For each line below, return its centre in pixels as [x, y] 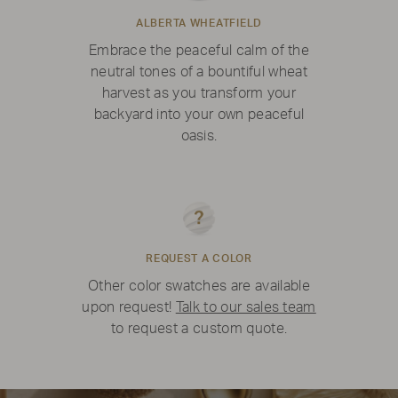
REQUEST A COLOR [199, 259]
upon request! [129, 308]
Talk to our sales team [246, 308]
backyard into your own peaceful [199, 115]
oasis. [199, 136]
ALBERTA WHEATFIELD [199, 24]
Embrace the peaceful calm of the [199, 51]
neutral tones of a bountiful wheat [199, 72]
